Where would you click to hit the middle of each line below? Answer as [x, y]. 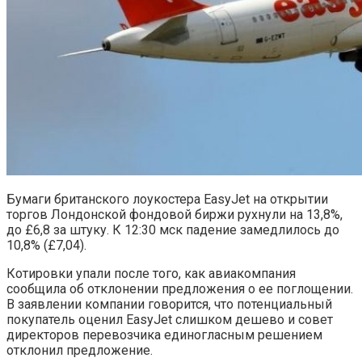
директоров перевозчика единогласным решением [164, 335]
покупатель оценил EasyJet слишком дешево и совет [170, 319]
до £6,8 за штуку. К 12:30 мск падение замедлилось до [173, 229]
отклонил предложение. [80, 350]
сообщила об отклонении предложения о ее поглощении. [180, 288]
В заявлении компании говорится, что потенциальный [169, 304]
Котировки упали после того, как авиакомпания [151, 273]
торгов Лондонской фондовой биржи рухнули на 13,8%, [175, 214]
